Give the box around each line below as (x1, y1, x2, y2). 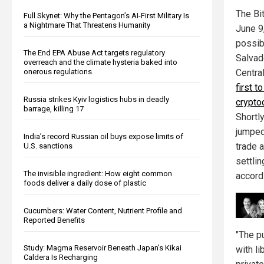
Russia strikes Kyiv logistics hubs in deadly (24, 94, 169, 104)
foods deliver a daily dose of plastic (24, 178, 146, 187)
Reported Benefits (24, 215, 85, 225)
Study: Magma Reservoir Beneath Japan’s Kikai (24, 243, 181, 252)
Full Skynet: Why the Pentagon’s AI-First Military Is (24, 11, 189, 20)
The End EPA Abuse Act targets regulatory (24, 48, 165, 57)
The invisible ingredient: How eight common (24, 169, 172, 178)
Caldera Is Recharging (24, 252, 98, 262)
